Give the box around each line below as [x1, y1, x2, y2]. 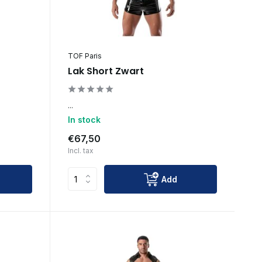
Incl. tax [67, 146, 94, 155]
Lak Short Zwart [67, 64, 144, 78]
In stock [67, 114, 101, 125]
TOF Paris [67, 51, 102, 60]
